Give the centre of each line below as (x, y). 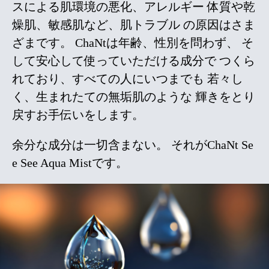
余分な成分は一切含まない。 (90, 145)
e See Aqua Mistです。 (70, 163)
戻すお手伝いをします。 (78, 115)
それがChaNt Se (211, 145)
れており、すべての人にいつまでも (108, 79)
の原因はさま (218, 25)
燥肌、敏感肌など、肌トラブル (96, 25)
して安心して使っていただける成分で (114, 61)
